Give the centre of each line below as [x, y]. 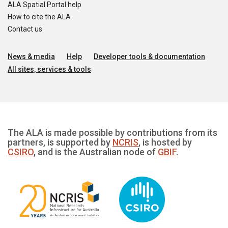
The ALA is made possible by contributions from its [112, 133]
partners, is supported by [60, 142]
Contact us [25, 29]
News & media [31, 56]
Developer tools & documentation [149, 56]
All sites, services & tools [49, 69]
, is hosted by [165, 142]
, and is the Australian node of [96, 152]
